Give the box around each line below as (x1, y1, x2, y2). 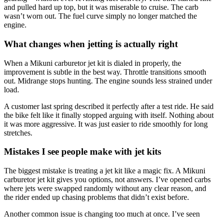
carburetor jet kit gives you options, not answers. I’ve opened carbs (4, 175, 211, 184)
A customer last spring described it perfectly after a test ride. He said (4, 102, 214, 110)
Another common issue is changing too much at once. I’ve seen (4, 210, 200, 219)
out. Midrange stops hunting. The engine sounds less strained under (4, 76, 212, 85)
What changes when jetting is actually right (4, 38, 178, 49)
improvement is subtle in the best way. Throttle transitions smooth (4, 67, 206, 76)
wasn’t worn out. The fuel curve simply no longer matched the (4, 12, 197, 21)
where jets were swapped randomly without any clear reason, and (4, 184, 206, 193)
